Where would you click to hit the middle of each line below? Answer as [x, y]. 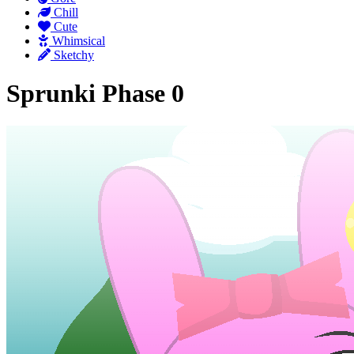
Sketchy [74, 55]
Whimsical [79, 41]
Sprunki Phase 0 [95, 94]
